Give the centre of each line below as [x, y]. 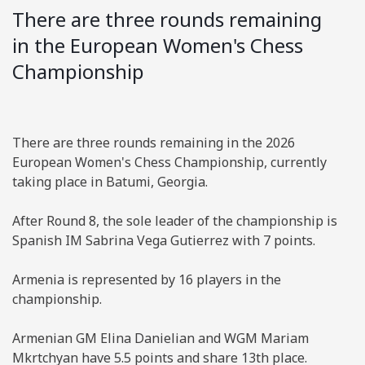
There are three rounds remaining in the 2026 [154, 142]
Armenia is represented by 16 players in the [147, 279]
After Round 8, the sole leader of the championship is [175, 220]
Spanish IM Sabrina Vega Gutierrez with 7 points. [164, 240]
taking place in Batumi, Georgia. [110, 181]
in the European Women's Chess [158, 45]
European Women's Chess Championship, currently [169, 162]
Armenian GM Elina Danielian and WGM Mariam [161, 338]
